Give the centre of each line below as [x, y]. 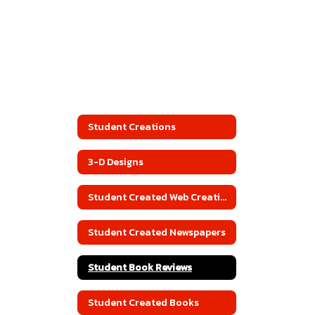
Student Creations [132, 127]
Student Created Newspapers [157, 232]
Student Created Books [143, 302]
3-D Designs [116, 162]
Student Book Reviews [140, 267]
